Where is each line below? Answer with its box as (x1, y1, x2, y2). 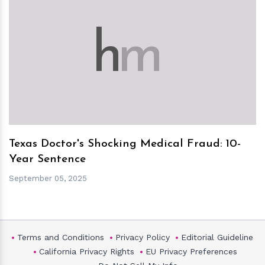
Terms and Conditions (17, 232, 104, 242)
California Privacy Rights (39, 246, 134, 256)
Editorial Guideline (181, 232, 253, 242)
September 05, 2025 (9, 173, 87, 183)
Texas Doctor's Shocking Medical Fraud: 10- (9, 138, 241, 150)
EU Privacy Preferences (146, 246, 237, 256)
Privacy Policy (115, 232, 170, 242)
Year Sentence (9, 154, 86, 166)
